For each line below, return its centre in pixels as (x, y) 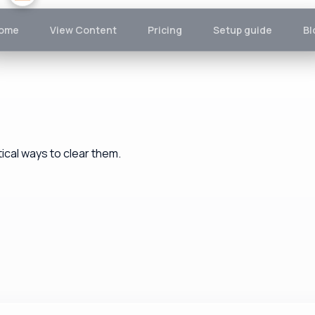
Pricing (165, 30)
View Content (83, 30)
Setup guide (242, 30)
